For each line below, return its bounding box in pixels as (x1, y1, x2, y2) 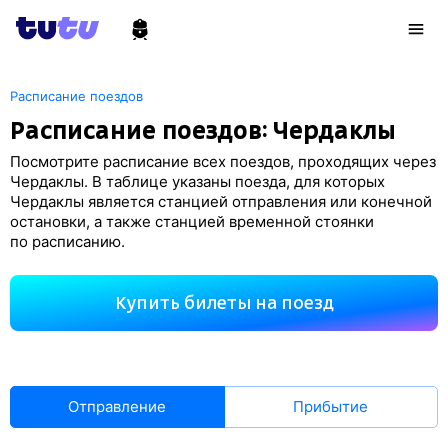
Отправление (68, 397, 167, 416)
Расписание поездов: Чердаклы (10, 116, 396, 145)
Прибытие (293, 397, 369, 416)
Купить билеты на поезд (114, 293, 334, 313)
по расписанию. (10, 232, 125, 251)
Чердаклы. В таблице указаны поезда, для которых (10, 172, 385, 191)
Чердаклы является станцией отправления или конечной (10, 192, 432, 211)
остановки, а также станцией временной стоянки (10, 212, 374, 231)
